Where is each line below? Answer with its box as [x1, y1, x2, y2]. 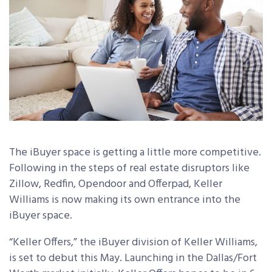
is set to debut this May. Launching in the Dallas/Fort [9, 250, 257, 268]
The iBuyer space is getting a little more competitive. [9, 144, 261, 162]
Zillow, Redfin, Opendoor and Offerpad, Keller [9, 175, 222, 194]
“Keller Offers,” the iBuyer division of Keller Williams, [9, 234, 257, 252]
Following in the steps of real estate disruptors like [9, 160, 250, 178]
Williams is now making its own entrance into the [9, 191, 240, 209]
